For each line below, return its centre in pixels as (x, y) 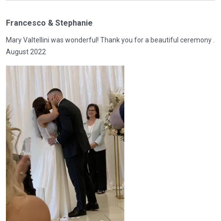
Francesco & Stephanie (49, 23)
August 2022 (26, 52)
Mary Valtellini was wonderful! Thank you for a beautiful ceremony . (110, 40)
